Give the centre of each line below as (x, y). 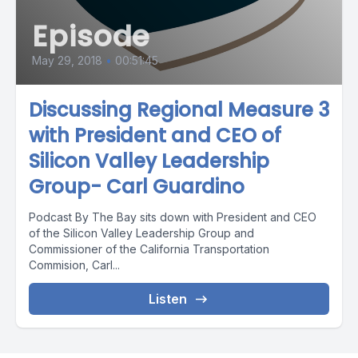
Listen (168, 299)
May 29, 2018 (67, 60)
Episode (91, 36)
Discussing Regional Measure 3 (179, 110)
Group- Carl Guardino (137, 187)
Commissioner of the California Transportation (149, 249)
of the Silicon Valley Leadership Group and (141, 233)
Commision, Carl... (74, 265)
